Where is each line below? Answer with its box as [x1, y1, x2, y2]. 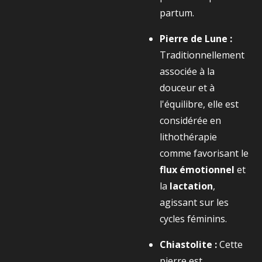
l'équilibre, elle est [160, 98, 239, 111]
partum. [160, 6, 194, 19]
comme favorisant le [160, 147, 249, 160]
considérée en [160, 114, 221, 127]
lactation [170, 180, 213, 192]
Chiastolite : [160, 238, 217, 251]
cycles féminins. [160, 212, 227, 225]
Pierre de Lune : [160, 32, 232, 45]
